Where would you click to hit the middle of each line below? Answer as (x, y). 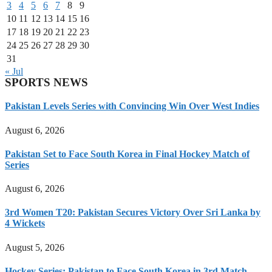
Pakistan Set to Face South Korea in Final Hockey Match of (127, 154)
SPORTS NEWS (46, 83)
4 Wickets (25, 223)
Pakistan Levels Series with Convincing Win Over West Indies (132, 106)
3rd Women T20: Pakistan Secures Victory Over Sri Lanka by (133, 212)
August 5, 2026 (35, 247)
